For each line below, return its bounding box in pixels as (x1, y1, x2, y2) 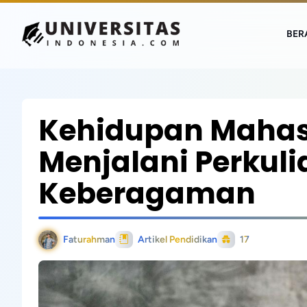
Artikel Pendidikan (138, 234, 217, 245)
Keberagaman (38, 173, 256, 214)
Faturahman (63, 234, 115, 245)
